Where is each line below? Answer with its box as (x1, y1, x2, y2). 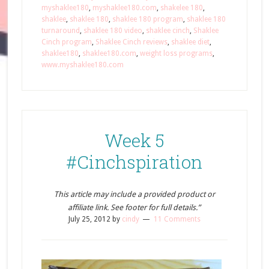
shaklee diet (171, 38, 210, 46)
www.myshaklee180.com (41, 61, 124, 69)
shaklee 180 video (83, 26, 142, 35)
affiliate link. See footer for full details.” (68, 203, 201, 212)
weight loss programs (139, 49, 213, 58)
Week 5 (104, 128, 165, 152)
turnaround (41, 26, 80, 35)
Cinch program (41, 38, 92, 46)
